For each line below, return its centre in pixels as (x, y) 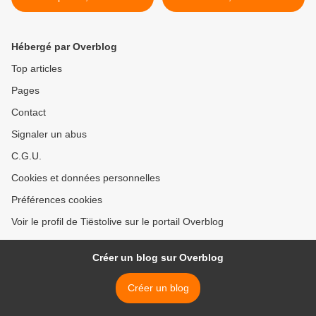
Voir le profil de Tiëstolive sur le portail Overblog (117, 222)
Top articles (37, 69)
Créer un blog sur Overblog (158, 258)
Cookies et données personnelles (86, 178)
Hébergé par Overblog (64, 47)
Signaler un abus (49, 134)
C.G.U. (26, 156)
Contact (29, 113)
